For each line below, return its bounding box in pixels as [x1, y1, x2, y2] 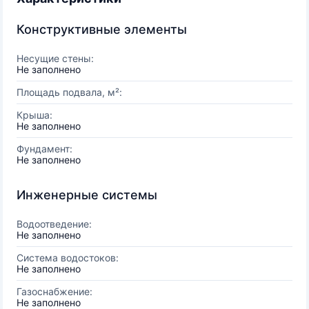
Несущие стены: [17, 52, 94, 64]
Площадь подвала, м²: [17, 86, 122, 98]
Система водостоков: [17, 252, 119, 263]
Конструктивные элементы [17, 22, 187, 37]
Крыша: [17, 109, 52, 121]
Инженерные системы [17, 188, 157, 202]
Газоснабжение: [17, 286, 92, 297]
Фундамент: [17, 143, 72, 154]
